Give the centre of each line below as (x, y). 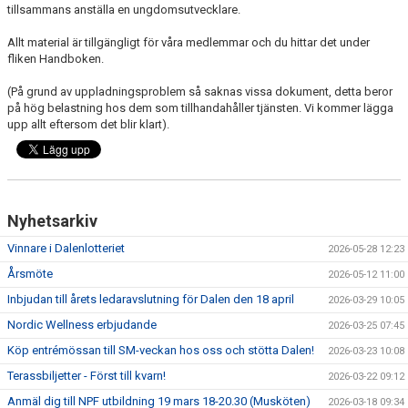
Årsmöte (30, 273)
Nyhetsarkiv (52, 220)
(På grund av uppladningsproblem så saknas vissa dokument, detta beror (200, 91)
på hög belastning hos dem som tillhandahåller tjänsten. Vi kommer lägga (200, 107)
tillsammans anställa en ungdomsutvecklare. (124, 9)
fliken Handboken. (56, 58)
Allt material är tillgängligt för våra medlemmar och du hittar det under (189, 42)
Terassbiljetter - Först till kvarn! (87, 375)
